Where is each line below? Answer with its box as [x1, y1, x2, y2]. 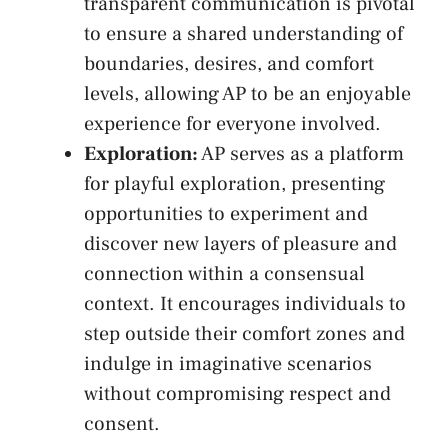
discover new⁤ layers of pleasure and [84, 231, 397, 258]
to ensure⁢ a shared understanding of [84, 21, 403, 48]
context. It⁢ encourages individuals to [84, 291, 406, 318]
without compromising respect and [84, 381, 391, 408]
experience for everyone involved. [84, 111, 381, 138]
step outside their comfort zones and [84, 321, 405, 348]
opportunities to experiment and [84, 201, 368, 228]
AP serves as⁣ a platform [198, 141, 404, 168]
